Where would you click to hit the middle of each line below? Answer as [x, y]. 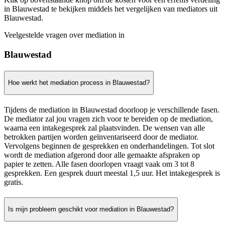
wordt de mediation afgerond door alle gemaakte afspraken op [102, 155]
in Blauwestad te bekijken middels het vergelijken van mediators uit [111, 9]
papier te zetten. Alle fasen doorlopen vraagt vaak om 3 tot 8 [99, 164]
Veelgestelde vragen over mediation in [64, 35]
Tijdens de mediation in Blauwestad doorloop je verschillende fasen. [112, 109]
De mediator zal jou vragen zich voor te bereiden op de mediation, [108, 119]
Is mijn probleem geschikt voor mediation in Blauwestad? [91, 209]
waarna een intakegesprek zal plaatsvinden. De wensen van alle [104, 128]
